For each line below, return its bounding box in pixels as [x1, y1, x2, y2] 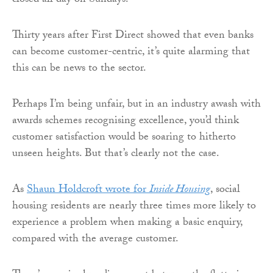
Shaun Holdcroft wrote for [27, 180, 149, 200]
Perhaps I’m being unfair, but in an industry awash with [12, 95, 261, 115]
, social [210, 180, 240, 200]
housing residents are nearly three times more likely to [12, 197, 256, 216]
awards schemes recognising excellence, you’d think [12, 112, 239, 131]
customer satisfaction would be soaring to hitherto [12, 128, 236, 147]
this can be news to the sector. [12, 59, 146, 79]
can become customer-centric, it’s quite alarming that [12, 43, 250, 62]
